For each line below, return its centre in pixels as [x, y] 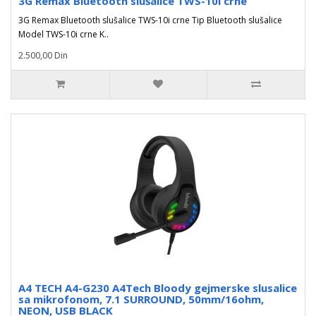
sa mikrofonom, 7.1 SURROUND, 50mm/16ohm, [141, 299]
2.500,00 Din [43, 55]
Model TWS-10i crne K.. [63, 34]
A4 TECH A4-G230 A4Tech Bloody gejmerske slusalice [158, 288]
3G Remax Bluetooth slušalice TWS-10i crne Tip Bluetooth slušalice [151, 20]
